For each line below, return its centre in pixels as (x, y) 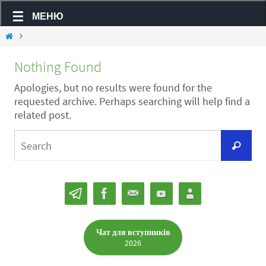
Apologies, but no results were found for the (113, 88)
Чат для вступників (133, 232)
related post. (43, 115)
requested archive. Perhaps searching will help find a (132, 101)
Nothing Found (58, 67)
